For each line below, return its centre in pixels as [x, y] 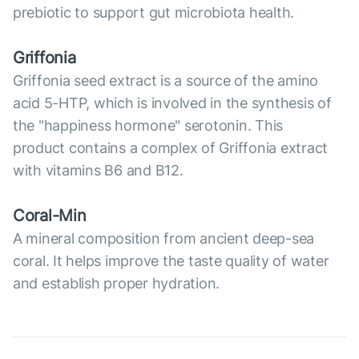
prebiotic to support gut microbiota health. [154, 13]
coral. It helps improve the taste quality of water [171, 261]
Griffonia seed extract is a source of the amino [166, 81]
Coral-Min [50, 216]
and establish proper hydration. [117, 284]
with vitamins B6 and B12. [98, 171]
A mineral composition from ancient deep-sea [164, 239]
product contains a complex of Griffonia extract [171, 148]
